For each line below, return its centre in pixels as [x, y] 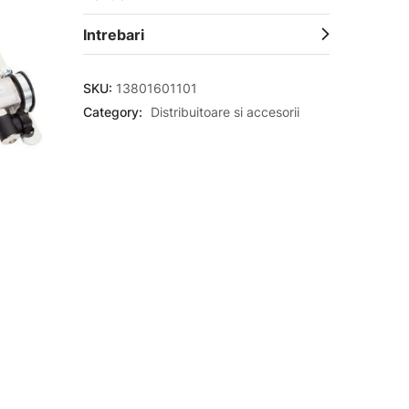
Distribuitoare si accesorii [225, 112]
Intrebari [113, 35]
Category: [114, 112]
